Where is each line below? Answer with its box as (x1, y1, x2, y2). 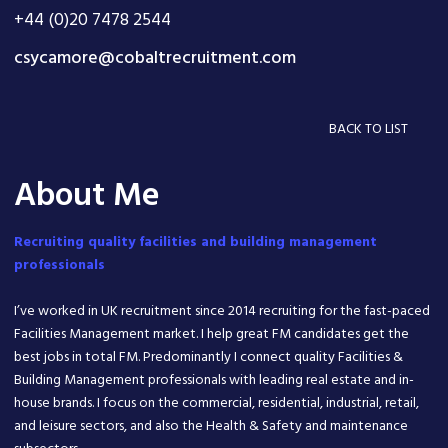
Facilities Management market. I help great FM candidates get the (14, 322, 409, 346)
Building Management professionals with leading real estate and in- (14, 368, 414, 392)
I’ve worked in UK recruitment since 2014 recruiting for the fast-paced (14, 299, 430, 323)
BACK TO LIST (328, 117, 408, 141)
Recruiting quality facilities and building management (14, 230, 377, 254)
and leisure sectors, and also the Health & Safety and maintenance (14, 414, 408, 438)
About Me (14, 170, 160, 224)
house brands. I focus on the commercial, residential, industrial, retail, (14, 391, 419, 415)
